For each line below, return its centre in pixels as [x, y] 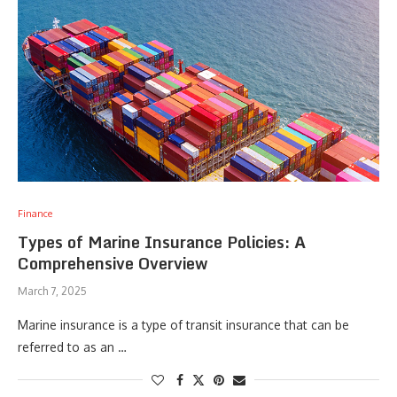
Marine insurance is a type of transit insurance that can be [183, 325]
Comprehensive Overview [113, 263]
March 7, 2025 [52, 291]
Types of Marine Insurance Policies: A [162, 242]
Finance [35, 214]
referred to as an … [72, 347]
